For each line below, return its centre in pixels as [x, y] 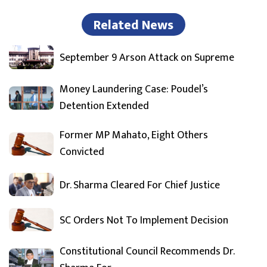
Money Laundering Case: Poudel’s [134, 89]
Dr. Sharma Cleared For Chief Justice [140, 185]
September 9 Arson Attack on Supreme [147, 58]
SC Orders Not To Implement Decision [144, 220]
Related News [133, 26]
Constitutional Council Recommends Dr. [147, 252]
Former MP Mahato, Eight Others [134, 135]
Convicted [82, 152]
